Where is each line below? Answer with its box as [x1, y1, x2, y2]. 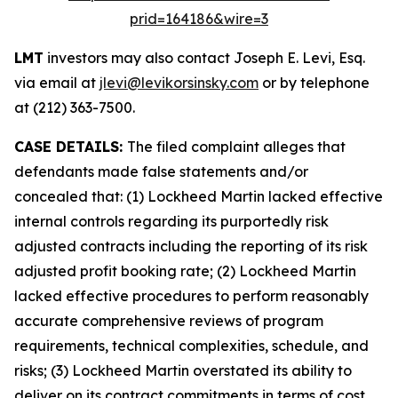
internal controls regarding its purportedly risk [14, 212, 329, 230]
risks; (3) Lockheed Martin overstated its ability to [14, 362, 352, 379]
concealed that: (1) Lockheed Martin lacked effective [14, 187, 383, 205]
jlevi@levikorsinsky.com [99, 74, 259, 92]
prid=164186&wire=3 [130, 10, 268, 28]
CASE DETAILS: [14, 138, 127, 155]
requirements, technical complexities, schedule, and [14, 337, 369, 354]
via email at [14, 74, 99, 92]
